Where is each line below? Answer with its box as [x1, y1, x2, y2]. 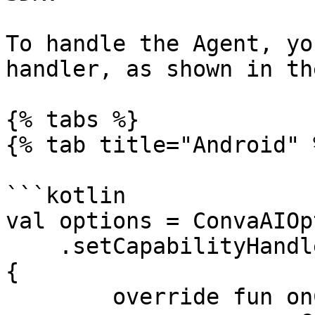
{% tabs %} [6, 107, 139, 132]
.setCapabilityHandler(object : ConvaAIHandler [6, 233, 59, 259]
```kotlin [6, 183, 126, 208]
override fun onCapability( [6, 284, 112, 309]
